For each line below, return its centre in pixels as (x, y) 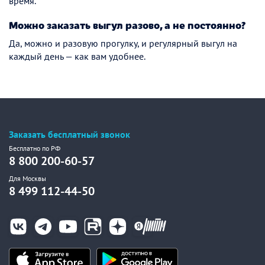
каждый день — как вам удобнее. (77, 56)
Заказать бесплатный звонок (70, 134)
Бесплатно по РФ (35, 148)
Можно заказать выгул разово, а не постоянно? (127, 25)
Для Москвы (28, 178)
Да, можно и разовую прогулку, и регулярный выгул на (123, 43)
